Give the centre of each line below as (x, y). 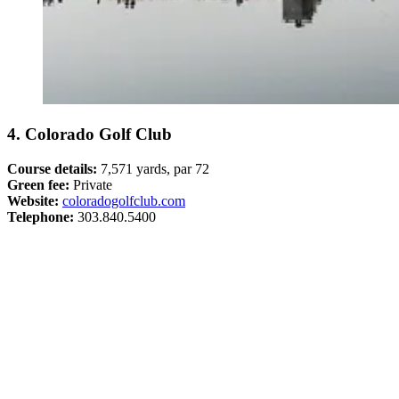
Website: (33, 200)
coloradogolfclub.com (124, 200)
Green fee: (38, 184)
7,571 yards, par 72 (155, 168)
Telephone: (41, 216)
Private (91, 184)
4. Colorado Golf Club (90, 134)
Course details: (54, 168)
